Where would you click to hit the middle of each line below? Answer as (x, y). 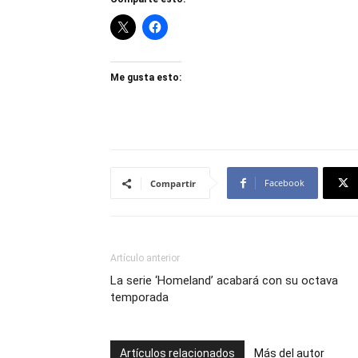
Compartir (173, 183)
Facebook (284, 183)
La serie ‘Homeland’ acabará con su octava (224, 280)
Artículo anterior (145, 258)
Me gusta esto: (146, 78)
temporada (139, 297)
